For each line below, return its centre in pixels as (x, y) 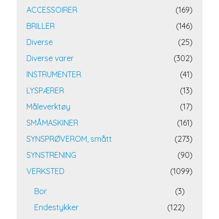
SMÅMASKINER (52, 123)
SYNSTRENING (51, 155)
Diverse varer (50, 58)
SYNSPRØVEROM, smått (69, 139)
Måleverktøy (48, 107)
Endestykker (56, 207)
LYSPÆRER (45, 90)
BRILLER (41, 26)
